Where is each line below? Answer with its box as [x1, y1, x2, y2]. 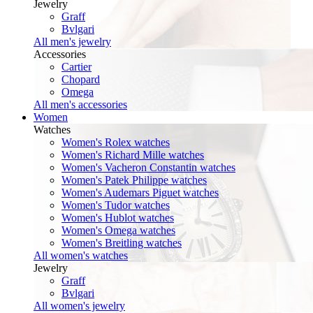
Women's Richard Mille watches [61, 149, 204, 161]
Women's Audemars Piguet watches [61, 187, 219, 199]
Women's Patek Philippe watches [61, 174, 207, 187]
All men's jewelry [34, 36, 111, 48]
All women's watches [34, 249, 128, 262]
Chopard [61, 73, 100, 86]
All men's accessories [34, 99, 127, 111]
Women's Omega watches [61, 224, 175, 237]
